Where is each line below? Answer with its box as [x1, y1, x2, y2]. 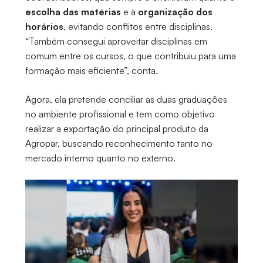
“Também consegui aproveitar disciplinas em [25, 35, 207, 48]
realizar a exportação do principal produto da [25, 123, 208, 135]
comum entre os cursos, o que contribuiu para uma [25, 50, 236, 62]
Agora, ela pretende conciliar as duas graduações [25, 93, 227, 106]
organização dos [137, 6, 213, 18]
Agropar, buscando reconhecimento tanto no [25, 137, 213, 150]
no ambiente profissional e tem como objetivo [25, 108, 215, 120]
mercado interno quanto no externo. [25, 152, 176, 164]
